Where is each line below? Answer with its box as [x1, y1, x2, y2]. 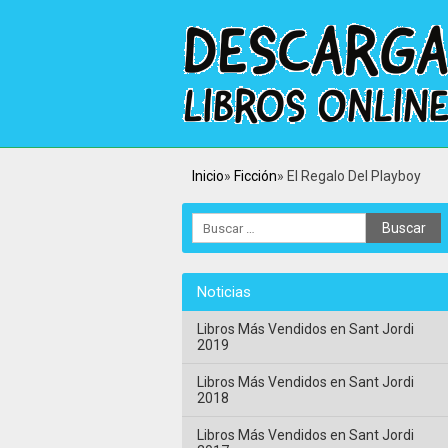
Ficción [234, 168, 277, 184]
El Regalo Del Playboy [287, 168, 421, 184]
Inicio [192, 168, 224, 184]
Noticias [197, 283, 251, 301]
